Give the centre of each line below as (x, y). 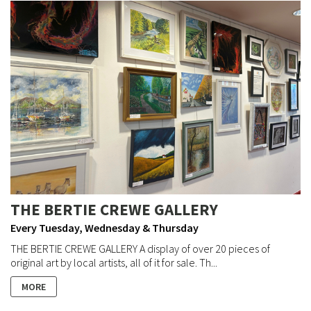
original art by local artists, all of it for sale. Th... (114, 262)
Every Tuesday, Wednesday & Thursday (104, 227)
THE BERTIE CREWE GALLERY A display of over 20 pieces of (140, 248)
